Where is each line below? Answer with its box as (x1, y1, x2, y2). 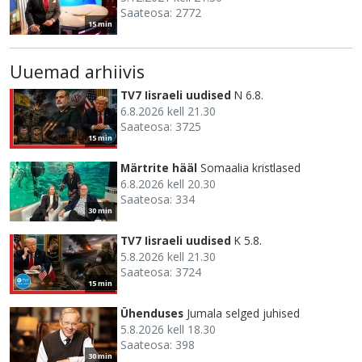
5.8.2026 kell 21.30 (120, 248, 216, 264)
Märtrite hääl (120, 159, 197, 175)
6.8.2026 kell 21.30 (120, 103, 216, 119)
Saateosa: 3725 (120, 118, 201, 134)
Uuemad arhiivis (10, 59, 145, 83)
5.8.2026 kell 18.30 (120, 321, 216, 337)
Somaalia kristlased (200, 159, 301, 175)
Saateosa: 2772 (120, 4, 201, 20)
